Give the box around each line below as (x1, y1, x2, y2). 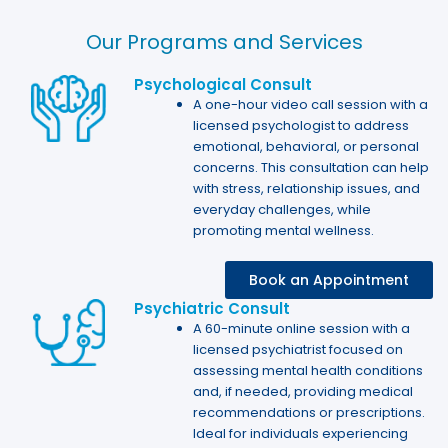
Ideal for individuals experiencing (193, 423, 409, 443)
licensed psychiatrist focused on (193, 339, 404, 359)
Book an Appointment (248, 269, 409, 290)
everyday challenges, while (193, 200, 372, 219)
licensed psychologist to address (193, 116, 410, 135)
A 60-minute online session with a (193, 318, 411, 338)
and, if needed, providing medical (193, 381, 414, 401)
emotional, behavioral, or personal (193, 137, 420, 156)
